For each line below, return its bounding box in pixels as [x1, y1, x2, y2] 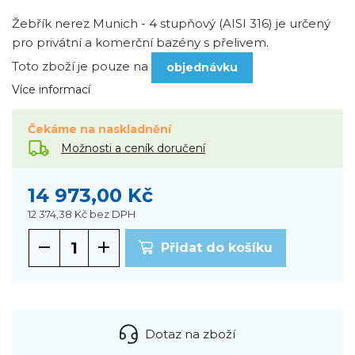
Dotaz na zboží [145, 326, 235, 342]
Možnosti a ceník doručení [61, 140, 205, 155]
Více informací [12, 82, 90, 97]
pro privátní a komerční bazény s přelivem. [12, 35, 269, 51]
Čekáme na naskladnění [28, 122, 171, 137]
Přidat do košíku [161, 240, 273, 256]
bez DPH [90, 208, 136, 221]
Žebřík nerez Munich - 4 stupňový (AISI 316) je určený [12, 16, 330, 32]
